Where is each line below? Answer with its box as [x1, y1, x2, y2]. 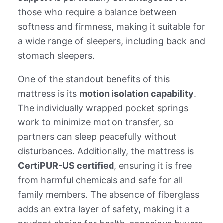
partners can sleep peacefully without [17, 131, 177, 142]
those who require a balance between [17, 6, 177, 17]
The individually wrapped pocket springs [17, 102, 188, 113]
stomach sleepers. [17, 50, 95, 61]
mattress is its [17, 88, 79, 99]
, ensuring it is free [113, 160, 192, 171]
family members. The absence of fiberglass [17, 189, 199, 200]
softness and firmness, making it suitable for [17, 21, 205, 32]
